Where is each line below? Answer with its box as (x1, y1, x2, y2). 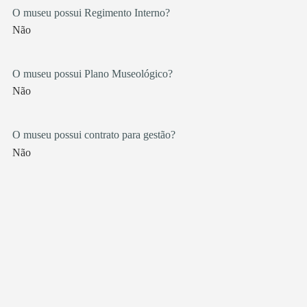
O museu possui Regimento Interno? (12, 6, 170, 19)
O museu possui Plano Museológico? (12, 67, 173, 79)
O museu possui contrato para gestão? (12, 129, 175, 141)
